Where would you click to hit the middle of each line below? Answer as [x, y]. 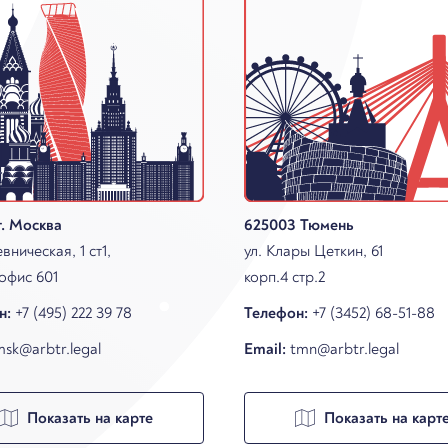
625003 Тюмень [299, 224]
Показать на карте [89, 417]
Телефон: [276, 312]
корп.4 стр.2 [284, 276]
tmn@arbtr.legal [344, 348]
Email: [265, 348]
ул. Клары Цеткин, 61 [313, 250]
